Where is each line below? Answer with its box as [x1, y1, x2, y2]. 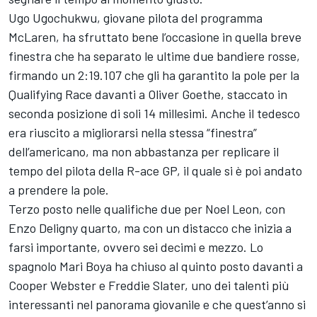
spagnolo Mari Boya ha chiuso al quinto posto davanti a [8, 258, 303, 274]
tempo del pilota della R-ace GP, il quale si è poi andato [8, 162, 302, 178]
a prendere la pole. [8, 181, 109, 197]
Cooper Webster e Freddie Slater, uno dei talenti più [8, 277, 289, 293]
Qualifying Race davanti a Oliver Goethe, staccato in [8, 86, 287, 102]
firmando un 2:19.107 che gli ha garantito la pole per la [8, 67, 299, 83]
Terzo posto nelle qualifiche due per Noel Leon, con [8, 200, 285, 217]
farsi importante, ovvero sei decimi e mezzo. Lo [8, 238, 263, 255]
